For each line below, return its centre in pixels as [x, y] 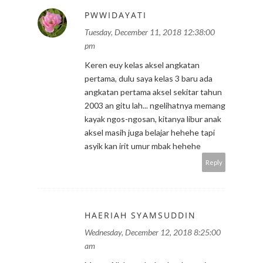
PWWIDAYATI [116, 15]
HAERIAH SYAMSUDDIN [140, 215]
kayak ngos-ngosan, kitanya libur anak [153, 119]
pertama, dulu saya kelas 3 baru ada [149, 78]
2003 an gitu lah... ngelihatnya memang [155, 105]
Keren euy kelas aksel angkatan [142, 65]
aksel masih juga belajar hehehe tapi [150, 132]
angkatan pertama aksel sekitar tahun [153, 92]
